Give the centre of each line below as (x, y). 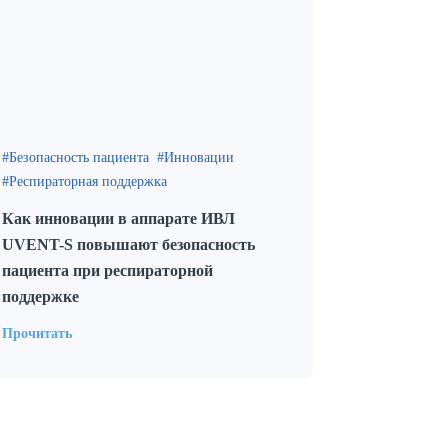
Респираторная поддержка (88, 181)
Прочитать (37, 333)
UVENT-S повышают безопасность (128, 244)
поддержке (40, 296)
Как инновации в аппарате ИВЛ (118, 218)
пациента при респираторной (107, 270)
